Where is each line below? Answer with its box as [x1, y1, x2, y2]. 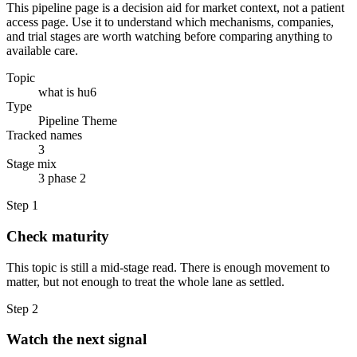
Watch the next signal [6, 331, 147, 348]
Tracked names [6, 128, 82, 143]
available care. [6, 44, 78, 58]
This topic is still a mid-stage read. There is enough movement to [6, 260, 330, 274]
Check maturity [6, 228, 109, 245]
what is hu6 [38, 85, 96, 100]
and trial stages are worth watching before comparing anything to [6, 29, 332, 44]
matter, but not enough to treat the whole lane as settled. [6, 274, 284, 288]
